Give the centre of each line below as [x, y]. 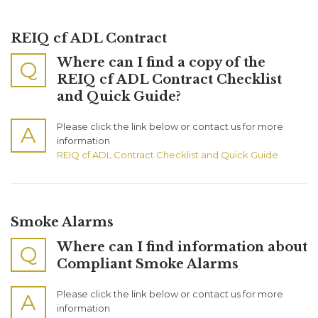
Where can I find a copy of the [161, 63]
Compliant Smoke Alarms [148, 264]
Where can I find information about [182, 247]
